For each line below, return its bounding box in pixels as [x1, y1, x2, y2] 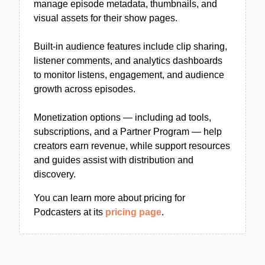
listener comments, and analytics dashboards [34, 56, 222, 66]
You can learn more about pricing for [34, 193, 185, 203]
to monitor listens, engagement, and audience [34, 70, 224, 80]
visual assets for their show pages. [34, 13, 177, 23]
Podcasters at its [34, 207, 105, 217]
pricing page [105, 207, 161, 217]
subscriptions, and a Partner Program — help [34, 127, 222, 137]
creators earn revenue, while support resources [34, 141, 230, 151]
